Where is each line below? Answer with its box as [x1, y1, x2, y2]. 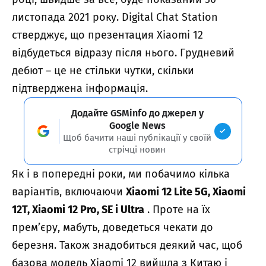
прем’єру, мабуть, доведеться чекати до [12, 220, 213, 234]
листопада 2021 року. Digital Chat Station [12, 10, 218, 24]
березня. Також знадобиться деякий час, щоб [12, 238, 242, 252]
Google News [109, 119, 166, 131]
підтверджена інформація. [12, 81, 148, 95]
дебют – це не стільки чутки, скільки [12, 64, 194, 77]
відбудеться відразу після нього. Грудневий [12, 46, 235, 59]
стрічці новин [109, 144, 166, 155]
